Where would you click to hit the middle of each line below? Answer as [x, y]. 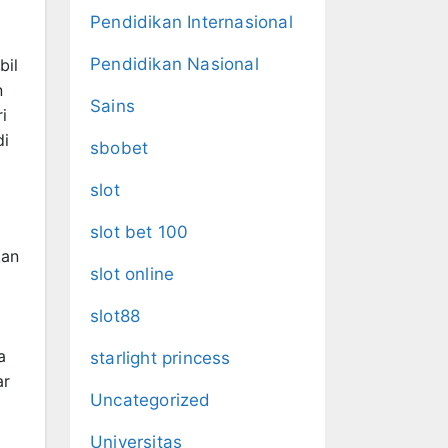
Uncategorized [150, 400]
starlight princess [160, 358]
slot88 [115, 316]
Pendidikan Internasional [191, 22]
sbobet [119, 148]
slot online [132, 274]
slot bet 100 [139, 232]
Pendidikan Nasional [174, 64]
